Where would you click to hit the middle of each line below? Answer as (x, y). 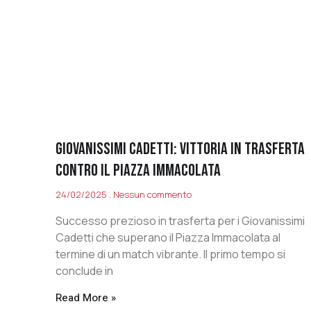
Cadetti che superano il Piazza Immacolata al (168, 237)
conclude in (84, 270)
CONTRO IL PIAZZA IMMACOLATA (138, 170)
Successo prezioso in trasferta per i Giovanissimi (180, 220)
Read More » (86, 297)
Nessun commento (151, 194)
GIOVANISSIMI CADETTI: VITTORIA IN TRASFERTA (180, 149)
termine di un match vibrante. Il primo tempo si (170, 254)
